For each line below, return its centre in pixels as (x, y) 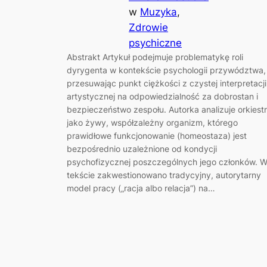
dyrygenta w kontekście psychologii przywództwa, (166, 70)
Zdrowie (148, 28)
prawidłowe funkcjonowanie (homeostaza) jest (157, 136)
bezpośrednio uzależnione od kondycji (142, 149)
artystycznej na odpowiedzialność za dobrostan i (162, 97)
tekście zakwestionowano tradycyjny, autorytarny (164, 175)
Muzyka (159, 12)
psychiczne (155, 43)
